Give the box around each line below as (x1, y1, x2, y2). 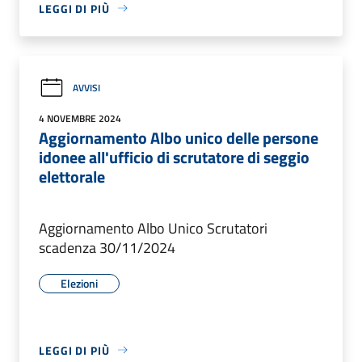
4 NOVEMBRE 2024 (39, 110, 121, 126)
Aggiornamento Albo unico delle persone (39, 124, 318, 150)
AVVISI (73, 80, 100, 96)
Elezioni (61, 274, 98, 292)
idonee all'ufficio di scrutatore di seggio (39, 144, 309, 170)
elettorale (39, 163, 105, 189)
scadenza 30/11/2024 (39, 236, 175, 259)
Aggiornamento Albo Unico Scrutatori (39, 217, 267, 239)
